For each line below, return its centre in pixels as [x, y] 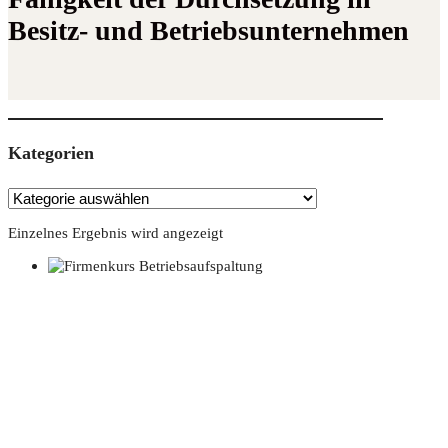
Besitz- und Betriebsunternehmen [208, 30]
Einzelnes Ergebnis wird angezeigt [115, 233]
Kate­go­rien [51, 153]
